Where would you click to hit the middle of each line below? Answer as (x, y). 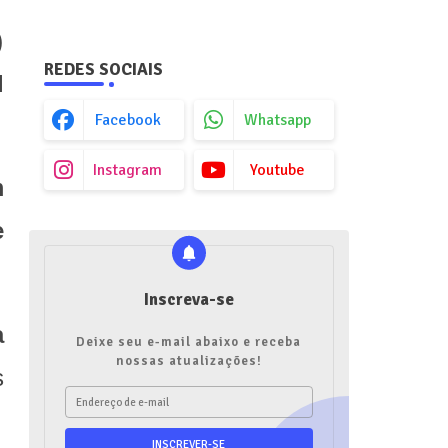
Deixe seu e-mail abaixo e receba (188, 342)
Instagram (127, 170)
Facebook (127, 120)
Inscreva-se (188, 299)
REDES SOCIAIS (103, 69)
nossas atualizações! (188, 361)
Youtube (277, 170)
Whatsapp (277, 120)
